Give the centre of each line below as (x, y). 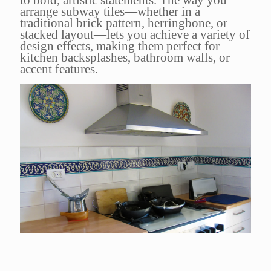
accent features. (59, 69)
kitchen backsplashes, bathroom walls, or (125, 57)
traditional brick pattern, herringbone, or (124, 23)
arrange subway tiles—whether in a (110, 11)
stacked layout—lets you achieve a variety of (135, 34)
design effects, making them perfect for (120, 46)
